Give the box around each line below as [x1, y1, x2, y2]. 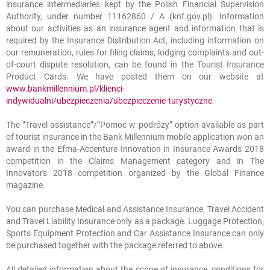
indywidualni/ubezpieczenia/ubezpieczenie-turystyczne [6, 96, 212, 105]
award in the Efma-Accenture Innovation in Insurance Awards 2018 [6, 144, 264, 154]
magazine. [6, 180, 45, 190]
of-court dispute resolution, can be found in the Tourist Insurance [6, 60, 264, 69]
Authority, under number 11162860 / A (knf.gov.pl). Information [6, 11, 264, 21]
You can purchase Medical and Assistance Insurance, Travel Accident [6, 204, 264, 214]
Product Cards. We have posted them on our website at [6, 72, 264, 81]
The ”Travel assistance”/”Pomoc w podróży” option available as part [6, 120, 264, 130]
